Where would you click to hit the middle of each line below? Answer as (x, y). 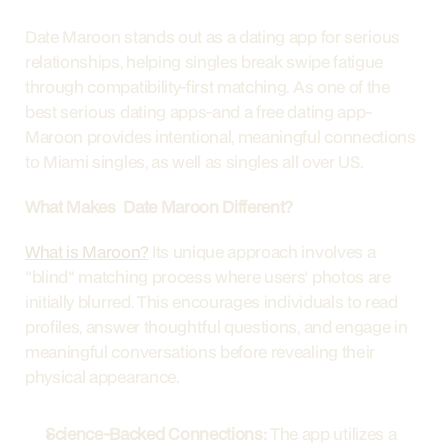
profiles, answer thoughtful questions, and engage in (216, 326)
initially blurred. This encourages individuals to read (211, 301)
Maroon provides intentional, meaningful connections (220, 136)
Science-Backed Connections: (156, 433)
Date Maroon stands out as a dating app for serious (212, 36)
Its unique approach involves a (262, 251)
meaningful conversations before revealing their (200, 351)
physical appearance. (102, 376)
